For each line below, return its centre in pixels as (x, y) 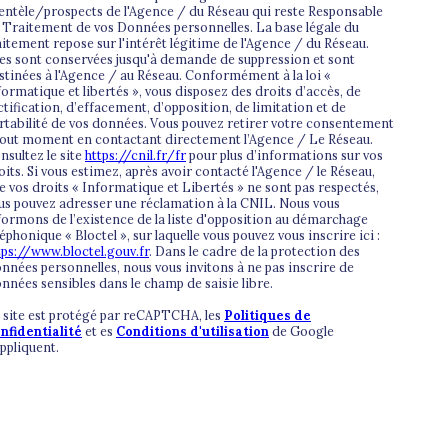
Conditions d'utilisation (192, 330)
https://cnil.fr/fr (135, 154)
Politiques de (267, 314)
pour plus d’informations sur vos (284, 154)
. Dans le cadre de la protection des (254, 250)
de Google (301, 330)
